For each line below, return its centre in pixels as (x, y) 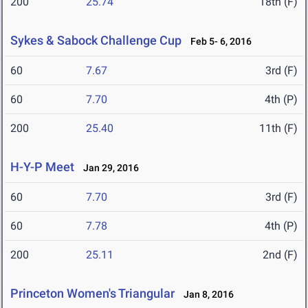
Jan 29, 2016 (108, 168)
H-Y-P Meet (42, 167)
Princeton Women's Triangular (92, 294)
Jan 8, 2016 (206, 295)
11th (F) (278, 129)
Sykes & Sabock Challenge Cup (96, 41)
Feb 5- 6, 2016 (218, 42)
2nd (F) (280, 255)
